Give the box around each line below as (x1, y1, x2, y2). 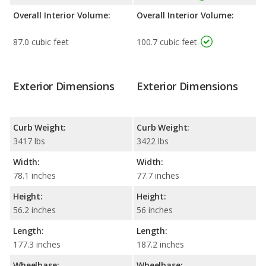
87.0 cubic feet (13, 36, 69, 48)
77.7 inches (137, 169, 179, 181)
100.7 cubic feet (137, 36, 197, 48)
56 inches (137, 204, 173, 216)
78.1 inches (13, 169, 56, 181)
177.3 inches (13, 238, 61, 250)
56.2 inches (13, 204, 56, 216)
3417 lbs (13, 135, 45, 147)
